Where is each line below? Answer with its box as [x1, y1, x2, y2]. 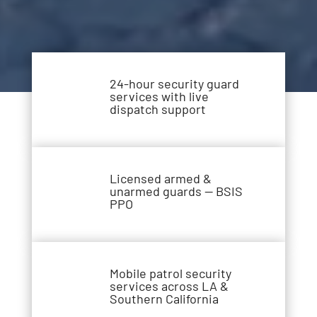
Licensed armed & [109, 170, 212, 186]
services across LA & [109, 277, 229, 294]
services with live [109, 88, 209, 104]
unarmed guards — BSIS [109, 183, 243, 199]
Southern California [109, 290, 219, 306]
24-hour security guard [109, 75, 239, 91]
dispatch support [109, 100, 206, 117]
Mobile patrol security [109, 265, 231, 281]
